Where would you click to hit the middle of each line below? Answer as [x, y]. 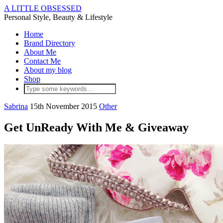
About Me [40, 52]
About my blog [48, 70]
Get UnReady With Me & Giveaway [96, 127]
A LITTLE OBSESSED [43, 8]
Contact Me [42, 61]
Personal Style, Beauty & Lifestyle [58, 17]
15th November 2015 [63, 106]
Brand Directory [50, 43]
